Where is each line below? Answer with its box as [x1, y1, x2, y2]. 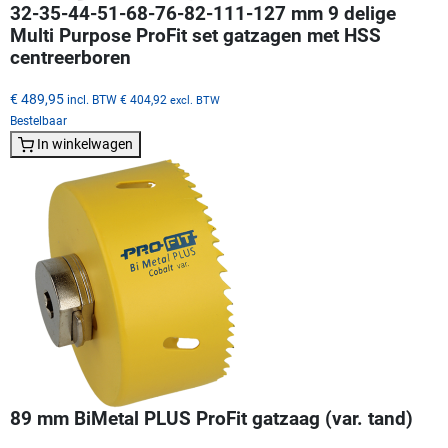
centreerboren [10, 46, 131, 69]
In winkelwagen [37, 135, 133, 152]
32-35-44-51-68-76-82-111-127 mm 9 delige [10, 2, 396, 25]
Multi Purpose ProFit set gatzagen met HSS [10, 24, 381, 47]
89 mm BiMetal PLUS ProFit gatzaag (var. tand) [10, 407, 413, 430]
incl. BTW [67, 91, 117, 107]
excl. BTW [170, 93, 220, 107]
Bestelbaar [10, 113, 67, 128]
